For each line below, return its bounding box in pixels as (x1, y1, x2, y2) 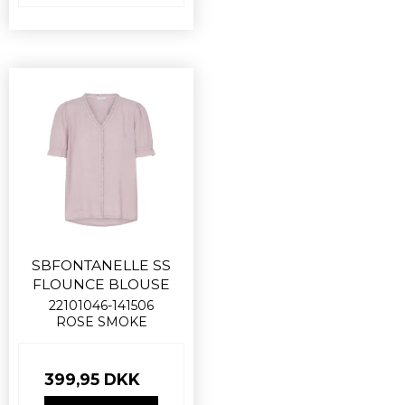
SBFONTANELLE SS (32, 256, 171, 274)
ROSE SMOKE (55, 313, 147, 330)
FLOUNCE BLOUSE (33, 275, 170, 293)
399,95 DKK (44, 369, 140, 389)
